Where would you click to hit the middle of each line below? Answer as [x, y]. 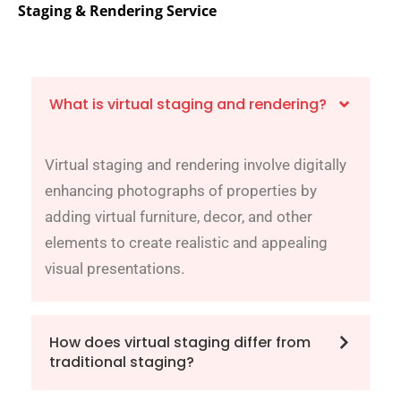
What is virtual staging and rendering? [188, 105]
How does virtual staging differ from [180, 343]
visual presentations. [115, 269]
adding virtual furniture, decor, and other [179, 217]
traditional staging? [122, 363]
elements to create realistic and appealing [186, 243]
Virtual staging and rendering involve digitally [196, 165]
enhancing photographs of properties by [181, 191]
